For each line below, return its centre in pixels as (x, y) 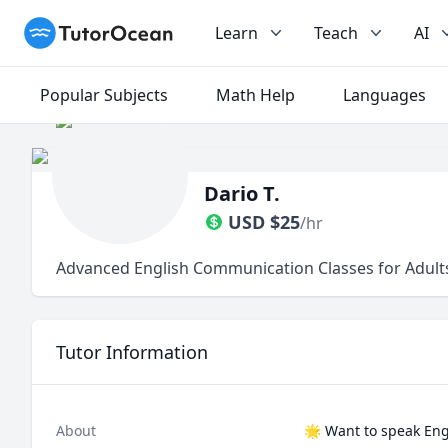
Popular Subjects (104, 95)
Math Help (255, 95)
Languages (384, 95)
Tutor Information (132, 352)
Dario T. (242, 193)
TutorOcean (68, 28)
